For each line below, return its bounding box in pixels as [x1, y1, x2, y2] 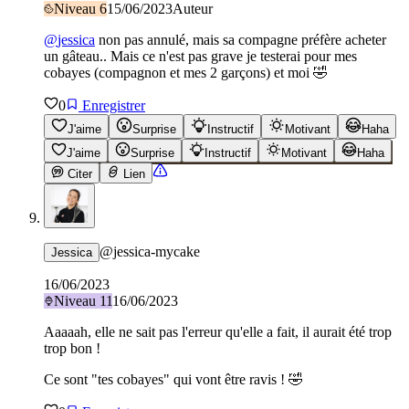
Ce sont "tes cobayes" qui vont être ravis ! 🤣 [44, 371, 303, 387]
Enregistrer [79, 97, 145, 113]
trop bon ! [44, 340, 100, 356]
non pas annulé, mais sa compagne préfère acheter [95, 31, 386, 47]
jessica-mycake [113, 243, 200, 259]
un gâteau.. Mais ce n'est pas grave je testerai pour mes [44, 47, 357, 64]
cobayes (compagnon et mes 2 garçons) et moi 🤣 [44, 64, 328, 80]
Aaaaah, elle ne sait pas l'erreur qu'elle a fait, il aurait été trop [44, 323, 392, 340]
